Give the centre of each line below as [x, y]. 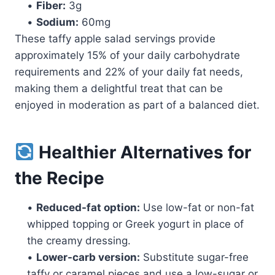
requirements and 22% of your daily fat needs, [129, 72]
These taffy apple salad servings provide [115, 38]
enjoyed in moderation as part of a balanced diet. [137, 105]
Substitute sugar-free [194, 257]
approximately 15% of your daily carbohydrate [127, 55]
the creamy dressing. [79, 240]
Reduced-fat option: [88, 207]
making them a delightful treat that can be [119, 88]
